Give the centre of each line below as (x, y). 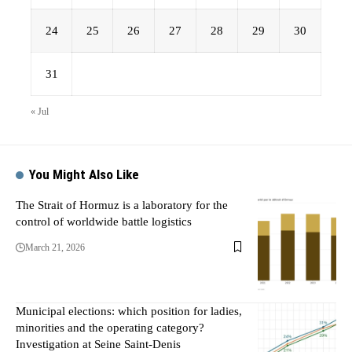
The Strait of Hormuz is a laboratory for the (122, 205)
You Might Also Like (84, 174)
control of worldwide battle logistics (104, 221)
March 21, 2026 (55, 247)
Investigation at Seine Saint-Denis (98, 344)
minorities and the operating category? (110, 327)
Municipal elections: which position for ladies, (129, 311)
